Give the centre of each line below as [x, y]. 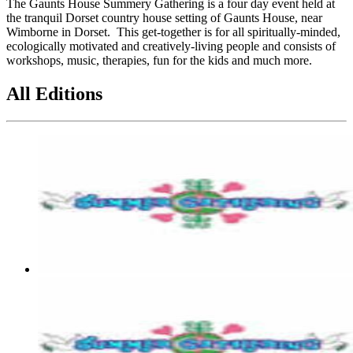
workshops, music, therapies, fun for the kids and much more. [159, 60]
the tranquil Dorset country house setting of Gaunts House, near [164, 17]
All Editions [54, 93]
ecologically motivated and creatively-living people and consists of [171, 46]
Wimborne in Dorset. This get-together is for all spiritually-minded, [173, 32]
